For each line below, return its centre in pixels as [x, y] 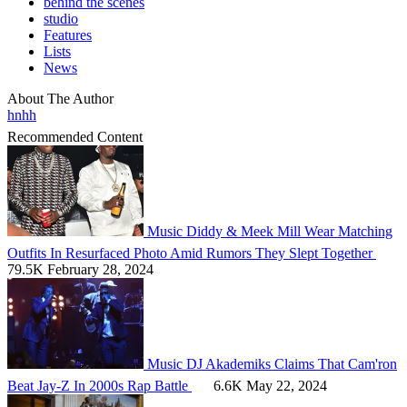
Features [68, 35]
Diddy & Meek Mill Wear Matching [289, 231]
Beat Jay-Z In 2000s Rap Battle [99, 385]
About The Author [60, 98]
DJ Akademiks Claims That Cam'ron [292, 363]
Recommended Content [77, 136]
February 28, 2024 [100, 269]
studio [61, 18]
